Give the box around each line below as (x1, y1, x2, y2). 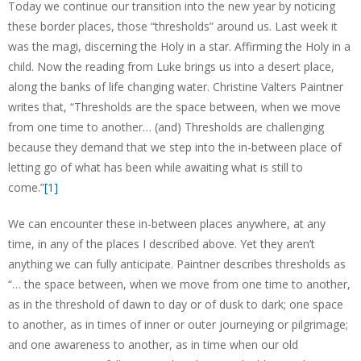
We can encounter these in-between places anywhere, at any (8, 216, 326, 231)
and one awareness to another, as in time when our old (8, 337, 298, 352)
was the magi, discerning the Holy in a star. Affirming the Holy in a (8, 39, 351, 54)
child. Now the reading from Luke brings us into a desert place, (8, 59, 334, 74)
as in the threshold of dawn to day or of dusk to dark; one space (8, 297, 343, 312)
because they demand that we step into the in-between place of (8, 139, 342, 155)
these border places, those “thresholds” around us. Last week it (8, 19, 338, 34)
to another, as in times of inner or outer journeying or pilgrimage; (8, 317, 348, 332)
